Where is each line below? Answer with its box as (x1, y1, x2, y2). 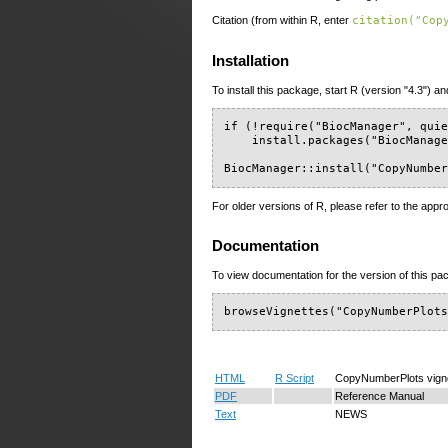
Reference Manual (335, 389, 424, 402)
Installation (212, 53, 289, 70)
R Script (275, 371, 314, 384)
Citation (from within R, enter (212, 14, 352, 27)
